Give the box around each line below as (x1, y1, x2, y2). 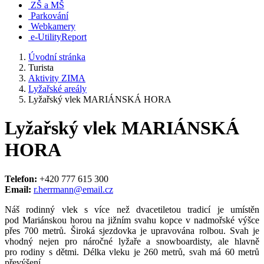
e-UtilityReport (31, 32, 87, 42)
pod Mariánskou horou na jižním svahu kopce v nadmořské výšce (5, 214, 259, 225)
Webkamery (31, 21, 75, 31)
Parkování (31, 11, 68, 21)
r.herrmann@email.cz (34, 184, 113, 194)
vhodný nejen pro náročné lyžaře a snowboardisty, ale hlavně (5, 236, 259, 246)
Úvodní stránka (28, 52, 85, 62)
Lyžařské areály (28, 84, 87, 94)
